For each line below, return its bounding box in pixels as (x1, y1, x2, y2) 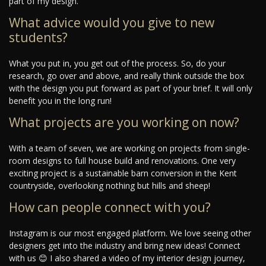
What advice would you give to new (9, 14, 214, 31)
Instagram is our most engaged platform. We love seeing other (9, 227, 251, 239)
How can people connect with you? (9, 199, 211, 216)
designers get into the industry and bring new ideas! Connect (9, 240, 240, 252)
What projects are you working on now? (9, 114, 239, 131)
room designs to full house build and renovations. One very (9, 155, 236, 167)
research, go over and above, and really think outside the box (9, 70, 244, 82)
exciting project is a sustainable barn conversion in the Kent (9, 167, 237, 179)
